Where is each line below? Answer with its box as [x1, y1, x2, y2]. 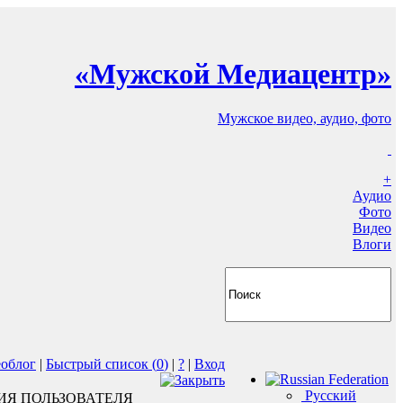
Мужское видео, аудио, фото [218, 110, 391, 126]
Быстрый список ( [46, 355, 157, 372]
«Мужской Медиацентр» [75, 58, 391, 91]
